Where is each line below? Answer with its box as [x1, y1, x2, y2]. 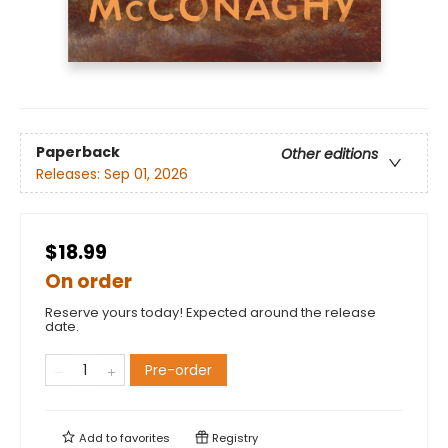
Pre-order [145, 360, 212, 381]
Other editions [281, 143, 378, 164]
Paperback [36, 141, 120, 162]
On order [45, 268, 132, 296]
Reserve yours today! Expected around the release [45, 303, 376, 323]
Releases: [36, 163, 104, 184]
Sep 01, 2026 [104, 163, 188, 184]
